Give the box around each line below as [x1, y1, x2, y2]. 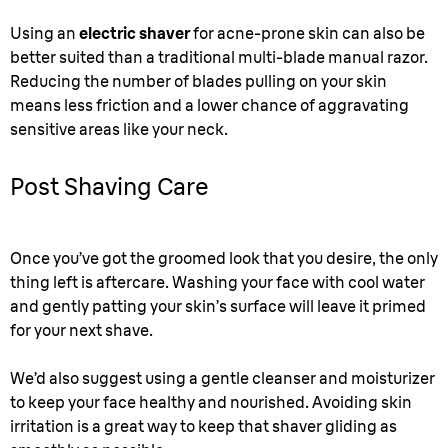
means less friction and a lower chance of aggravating [10, 95, 409, 115]
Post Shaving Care [10, 171, 209, 201]
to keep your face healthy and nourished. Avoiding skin [10, 392, 412, 412]
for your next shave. [10, 320, 153, 340]
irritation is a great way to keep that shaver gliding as [10, 416, 397, 436]
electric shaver [79, 23, 190, 43]
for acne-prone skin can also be [190, 23, 425, 43]
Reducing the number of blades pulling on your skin [10, 71, 387, 91]
